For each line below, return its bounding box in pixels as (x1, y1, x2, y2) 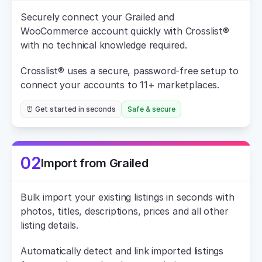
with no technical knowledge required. (20, 39, 187, 51)
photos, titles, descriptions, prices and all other (20, 205, 229, 217)
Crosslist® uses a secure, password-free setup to (20, 65, 239, 77)
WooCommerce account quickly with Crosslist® (20, 25, 229, 37)
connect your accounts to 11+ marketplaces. (20, 79, 219, 91)
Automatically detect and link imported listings (20, 245, 223, 257)
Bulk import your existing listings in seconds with (20, 191, 235, 203)
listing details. (20, 219, 78, 231)
